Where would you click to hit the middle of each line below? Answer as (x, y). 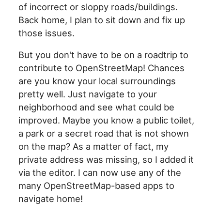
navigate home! (51, 199)
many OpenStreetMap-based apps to (97, 186)
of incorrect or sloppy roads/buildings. (98, 7)
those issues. (47, 33)
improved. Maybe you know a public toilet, (107, 120)
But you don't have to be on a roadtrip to (104, 55)
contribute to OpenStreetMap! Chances (102, 68)
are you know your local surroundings (97, 81)
